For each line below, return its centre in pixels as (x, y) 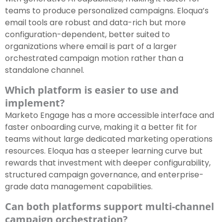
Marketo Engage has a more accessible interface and (110, 115)
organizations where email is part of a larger (91, 47)
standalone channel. (45, 70)
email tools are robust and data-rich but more (95, 23)
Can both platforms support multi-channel (110, 207)
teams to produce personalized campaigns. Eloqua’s (107, 11)
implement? (35, 103)
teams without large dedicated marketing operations (109, 139)
